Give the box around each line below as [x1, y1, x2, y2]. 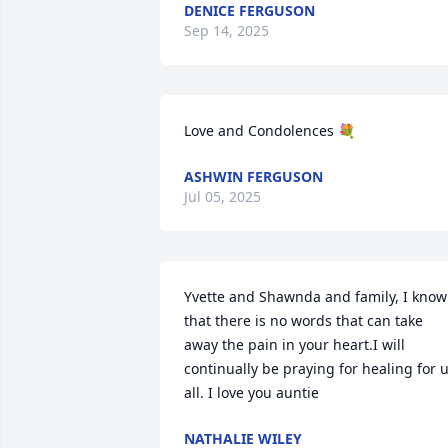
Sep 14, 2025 [184, 21, 269, 40]
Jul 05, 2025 [184, 187, 261, 206]
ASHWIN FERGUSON [184, 167, 323, 186]
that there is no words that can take [184, 311, 423, 330]
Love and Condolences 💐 [184, 121, 355, 140]
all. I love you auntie [184, 383, 319, 402]
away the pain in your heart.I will [184, 335, 405, 354]
